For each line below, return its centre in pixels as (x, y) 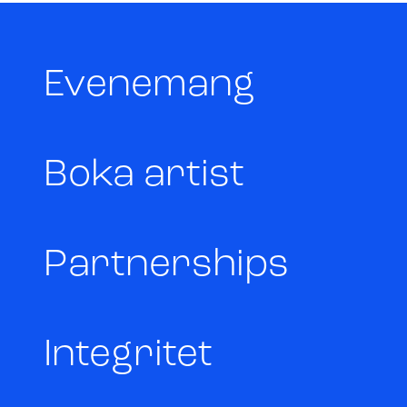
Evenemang (149, 85)
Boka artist (144, 175)
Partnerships (166, 265)
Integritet (128, 355)
